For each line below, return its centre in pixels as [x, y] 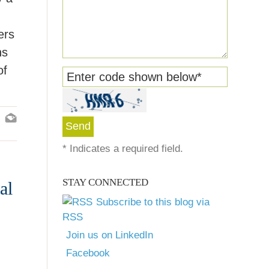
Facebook [88, 253]
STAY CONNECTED [105, 182]
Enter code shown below [132, 77]
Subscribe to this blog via [153, 202]
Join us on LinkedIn [110, 235]
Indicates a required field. [125, 149]
